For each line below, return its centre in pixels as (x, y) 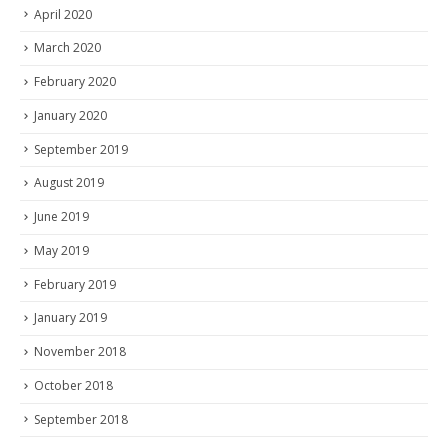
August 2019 (69, 183)
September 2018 (81, 419)
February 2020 (75, 82)
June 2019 (61, 217)
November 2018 (80, 352)
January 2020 (70, 115)
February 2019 (75, 284)
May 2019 (61, 250)
